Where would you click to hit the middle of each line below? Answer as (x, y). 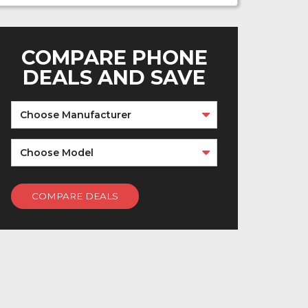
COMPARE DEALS (75, 196)
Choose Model (57, 153)
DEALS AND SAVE (114, 78)
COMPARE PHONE (114, 58)
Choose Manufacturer (76, 115)
